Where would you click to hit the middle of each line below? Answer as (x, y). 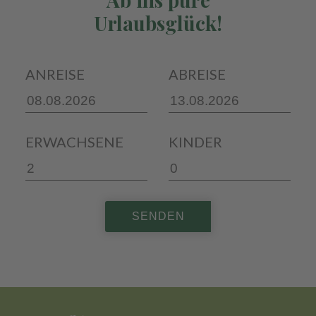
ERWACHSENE (74, 142)
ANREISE (55, 74)
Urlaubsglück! (158, 23)
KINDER (196, 142)
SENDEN (158, 216)
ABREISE (197, 74)
